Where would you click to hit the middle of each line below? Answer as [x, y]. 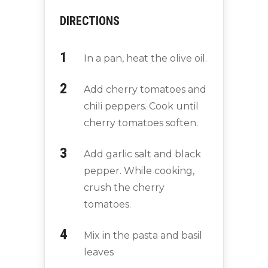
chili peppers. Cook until [141, 106]
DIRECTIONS [90, 21]
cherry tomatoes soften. [141, 123]
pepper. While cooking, [139, 171]
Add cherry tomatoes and [145, 90]
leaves [99, 252]
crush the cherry [124, 188]
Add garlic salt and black [142, 154]
